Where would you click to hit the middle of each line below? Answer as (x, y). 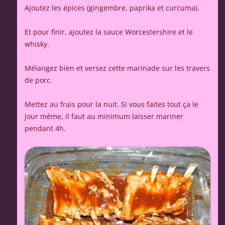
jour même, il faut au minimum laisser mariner (104, 117)
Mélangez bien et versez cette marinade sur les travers (117, 68)
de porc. (38, 80)
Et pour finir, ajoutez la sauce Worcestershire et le (109, 32)
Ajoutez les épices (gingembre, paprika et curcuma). (112, 8)
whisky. (37, 44)
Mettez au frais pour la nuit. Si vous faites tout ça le (111, 104)
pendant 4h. (45, 129)
